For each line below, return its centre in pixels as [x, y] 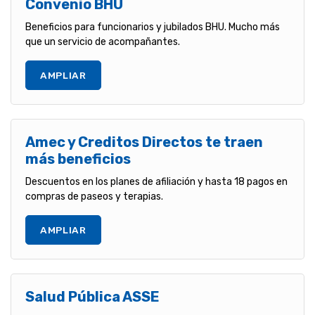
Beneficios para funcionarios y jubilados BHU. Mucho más [153, 27]
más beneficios [78, 159]
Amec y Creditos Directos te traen [144, 142]
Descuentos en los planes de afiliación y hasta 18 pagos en [156, 181]
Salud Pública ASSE [92, 296]
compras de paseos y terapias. [94, 196]
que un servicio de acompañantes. [103, 41]
